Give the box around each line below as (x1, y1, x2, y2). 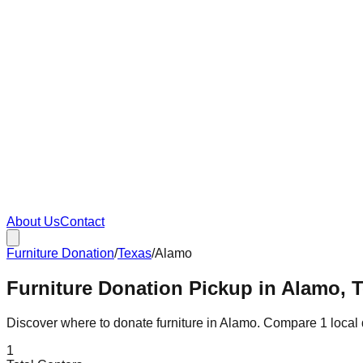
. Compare (257, 315, 320, 330)
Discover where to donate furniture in (6, 315, 220, 330)
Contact (60, 215, 105, 228)
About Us (6, 215, 60, 228)
